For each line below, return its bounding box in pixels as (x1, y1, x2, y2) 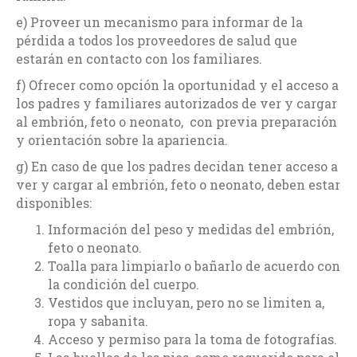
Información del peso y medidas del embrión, (48, 220, 334, 237)
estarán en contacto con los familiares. (16, 49, 262, 67)
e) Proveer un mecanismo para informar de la (16, 13, 303, 30)
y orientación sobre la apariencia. (16, 131, 228, 148)
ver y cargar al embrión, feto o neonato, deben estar (16, 175, 340, 193)
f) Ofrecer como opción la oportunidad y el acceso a (16, 76, 339, 93)
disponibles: (16, 194, 92, 211)
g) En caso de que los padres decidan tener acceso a (16, 157, 338, 175)
